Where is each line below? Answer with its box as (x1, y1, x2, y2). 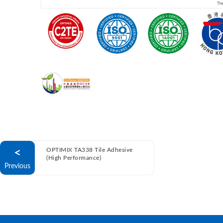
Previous (4, 162, 30, 170)
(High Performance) (46, 154, 101, 161)
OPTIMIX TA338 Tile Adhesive (46, 146, 133, 153)
